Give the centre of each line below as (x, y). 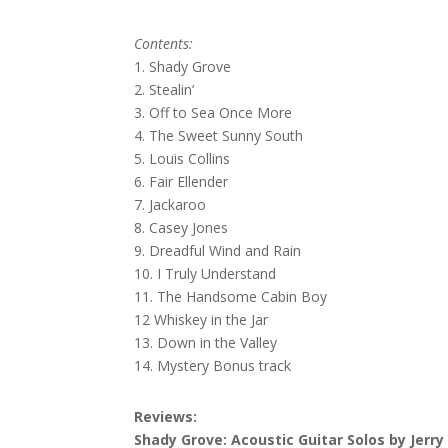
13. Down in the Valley (206, 342)
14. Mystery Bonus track (213, 365)
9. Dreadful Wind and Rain (218, 250)
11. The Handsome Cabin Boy (231, 296)
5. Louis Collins (182, 158)
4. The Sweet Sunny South (219, 135)
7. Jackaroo (170, 204)
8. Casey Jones (181, 227)
